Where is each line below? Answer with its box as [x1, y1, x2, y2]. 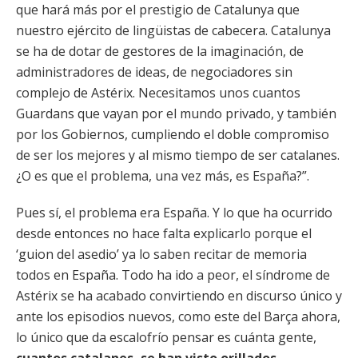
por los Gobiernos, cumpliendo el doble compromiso [16, 125, 329, 143]
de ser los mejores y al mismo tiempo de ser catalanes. [16, 146, 340, 164]
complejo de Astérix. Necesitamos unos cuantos [16, 84, 300, 101]
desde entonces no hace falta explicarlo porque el [16, 225, 312, 242]
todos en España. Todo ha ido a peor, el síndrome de [16, 266, 330, 284]
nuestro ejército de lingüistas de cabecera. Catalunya [16, 22, 331, 39]
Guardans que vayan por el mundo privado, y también [16, 105, 336, 122]
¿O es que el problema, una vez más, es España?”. [16, 167, 309, 185]
